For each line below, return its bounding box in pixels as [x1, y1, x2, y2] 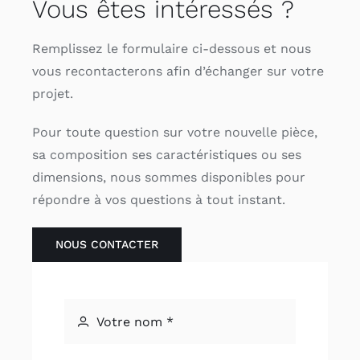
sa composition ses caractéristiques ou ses [31, 147, 301, 163]
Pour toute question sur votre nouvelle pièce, [31, 125, 317, 141]
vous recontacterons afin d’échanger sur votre [31, 63, 324, 80]
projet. [31, 86, 73, 102]
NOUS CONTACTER [55, 238, 158, 252]
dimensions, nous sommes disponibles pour [31, 170, 305, 186]
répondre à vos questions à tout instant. [31, 192, 285, 208]
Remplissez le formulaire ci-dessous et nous [31, 41, 311, 57]
